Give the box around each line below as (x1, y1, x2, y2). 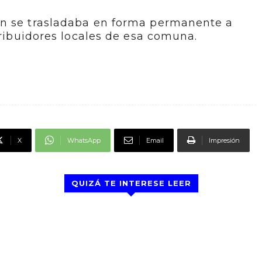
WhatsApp (67, 136, 101, 145)
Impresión (208, 136, 240, 145)
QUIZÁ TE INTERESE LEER (71, 178, 191, 188)
